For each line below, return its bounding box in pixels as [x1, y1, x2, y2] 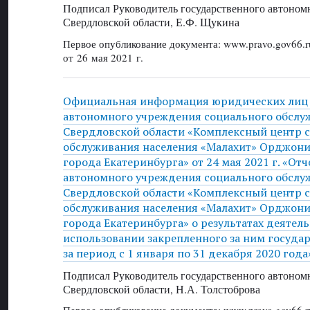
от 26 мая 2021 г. [62, 50, 143, 64]
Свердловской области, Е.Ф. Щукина [62, 15, 239, 30]
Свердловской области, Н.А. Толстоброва [62, 281, 260, 296]
